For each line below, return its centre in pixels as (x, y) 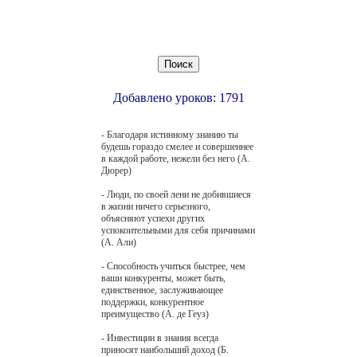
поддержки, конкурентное (153, 302)
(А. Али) (119, 242)
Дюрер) (116, 170)
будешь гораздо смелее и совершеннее (177, 146)
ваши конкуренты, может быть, (163, 278)
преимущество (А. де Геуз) (155, 314)
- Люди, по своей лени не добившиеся (176, 194)
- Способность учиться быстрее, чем (173, 266)
